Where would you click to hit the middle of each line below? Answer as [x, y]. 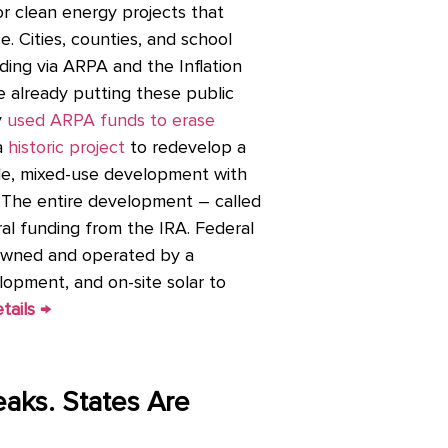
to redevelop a [186, 148]
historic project [67, 148]
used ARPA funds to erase [111, 121]
